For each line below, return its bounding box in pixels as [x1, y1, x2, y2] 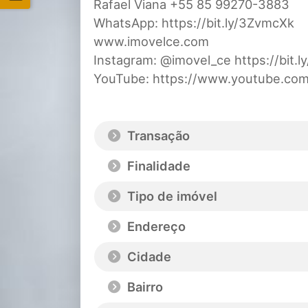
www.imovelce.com [93, 34, 209, 49]
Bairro [124, 279, 163, 295]
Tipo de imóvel [124, 188, 217, 204]
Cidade [124, 249, 171, 265]
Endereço [124, 219, 186, 234]
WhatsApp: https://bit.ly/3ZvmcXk [93, 15, 294, 31]
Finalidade [124, 158, 190, 174]
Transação [124, 128, 190, 144]
